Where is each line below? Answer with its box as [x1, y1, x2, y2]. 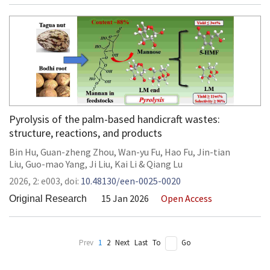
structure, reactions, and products [9, 126, 162, 140]
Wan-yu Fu [118, 146, 160, 158]
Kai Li [115, 158, 137, 170]
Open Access [161, 192, 212, 204]
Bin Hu [9, 146, 36, 158]
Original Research [9, 193, 87, 204]
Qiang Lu [146, 158, 183, 170]
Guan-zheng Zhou [40, 146, 114, 158]
